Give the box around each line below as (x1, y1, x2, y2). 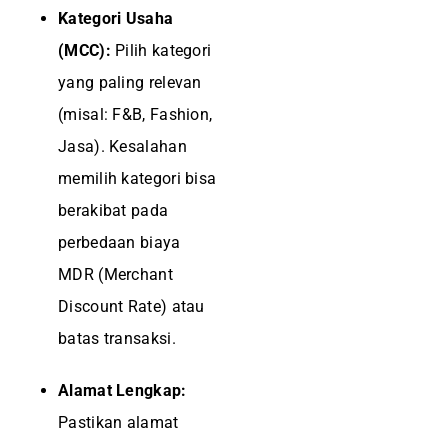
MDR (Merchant (58, 265, 173, 284)
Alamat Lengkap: (58, 381, 187, 400)
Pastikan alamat (58, 413, 179, 432)
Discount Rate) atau (58, 297, 205, 316)
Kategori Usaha (58, 9, 174, 28)
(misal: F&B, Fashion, (58, 105, 213, 124)
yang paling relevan (58, 73, 202, 92)
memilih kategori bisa (58, 169, 217, 188)
